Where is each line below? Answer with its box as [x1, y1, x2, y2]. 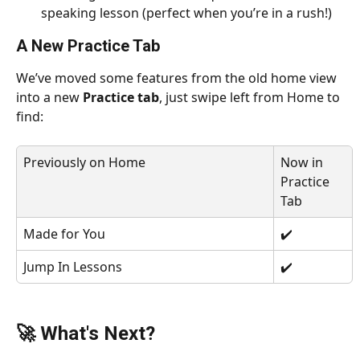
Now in [280, 153, 326, 172]
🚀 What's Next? [16, 321, 155, 345]
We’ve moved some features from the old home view [16, 69, 340, 88]
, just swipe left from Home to [159, 88, 343, 107]
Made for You [23, 225, 105, 243]
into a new [16, 88, 83, 107]
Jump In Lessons [23, 258, 122, 276]
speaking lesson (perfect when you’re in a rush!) [41, 4, 335, 22]
